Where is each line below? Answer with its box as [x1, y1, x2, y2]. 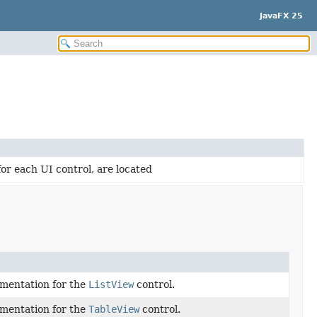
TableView [88, 304, 140, 315]
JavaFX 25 [260, 11, 303, 21]
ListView [88, 279, 134, 290]
